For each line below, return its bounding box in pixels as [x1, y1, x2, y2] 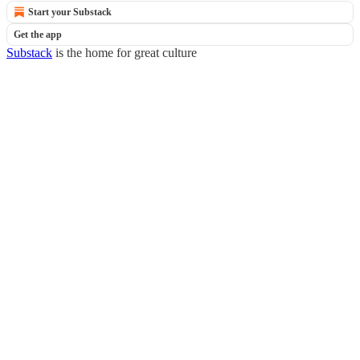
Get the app [14, 29, 62, 40]
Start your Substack [28, 6, 112, 18]
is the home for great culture [52, 46, 197, 59]
